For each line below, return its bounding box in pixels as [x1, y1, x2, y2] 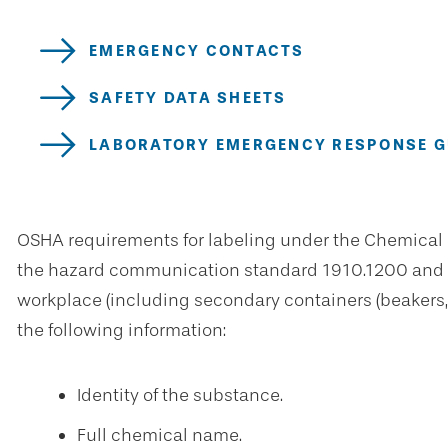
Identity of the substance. [77, 384, 283, 406]
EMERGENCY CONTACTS [89, 41, 305, 60]
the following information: [17, 319, 230, 341]
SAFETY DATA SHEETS [89, 88, 287, 107]
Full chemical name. [77, 424, 242, 446]
